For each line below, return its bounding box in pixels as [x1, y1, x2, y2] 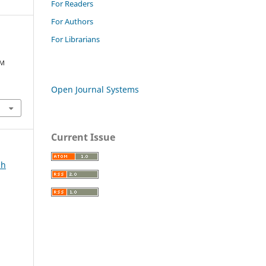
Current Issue [51, 130, 115, 144]
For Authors [51, 15, 93, 27]
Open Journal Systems [51, 83, 139, 95]
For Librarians [51, 33, 100, 45]
